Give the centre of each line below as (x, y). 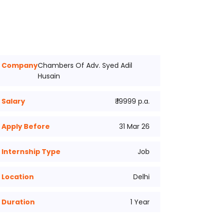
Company (20, 65)
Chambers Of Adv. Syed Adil (85, 65)
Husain (49, 76)
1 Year (140, 202)
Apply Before (26, 126)
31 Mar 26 (134, 126)
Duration (18, 202)
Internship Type (31, 152)
